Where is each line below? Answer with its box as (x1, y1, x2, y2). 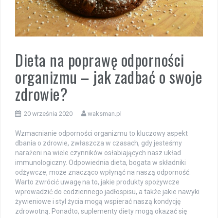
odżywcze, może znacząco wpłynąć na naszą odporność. (15, 168, 191, 176)
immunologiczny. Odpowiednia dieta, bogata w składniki (15, 158, 186, 166)
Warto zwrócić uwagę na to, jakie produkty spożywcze (15, 178, 180, 186)
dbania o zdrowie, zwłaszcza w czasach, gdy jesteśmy (15, 139, 182, 147)
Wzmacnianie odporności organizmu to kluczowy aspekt (15, 129, 188, 137)
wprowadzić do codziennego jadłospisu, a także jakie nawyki (15, 187, 200, 196)
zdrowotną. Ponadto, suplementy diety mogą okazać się (15, 207, 187, 215)
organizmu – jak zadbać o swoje (15, 65, 202, 88)
